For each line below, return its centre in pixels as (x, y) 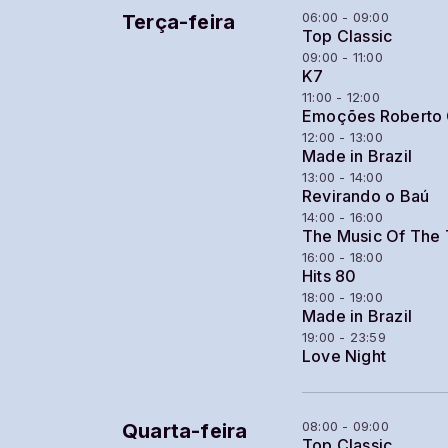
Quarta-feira (185, 431)
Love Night (344, 356)
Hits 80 (329, 276)
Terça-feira (179, 22)
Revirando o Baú (366, 196)
